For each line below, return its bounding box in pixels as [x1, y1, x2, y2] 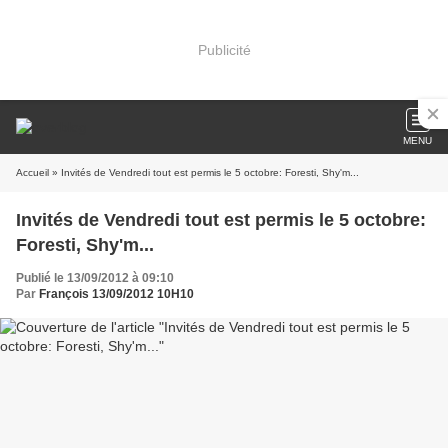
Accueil [16, 167, 49, 178]
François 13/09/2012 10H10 [39, 287, 194, 301]
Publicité [197, 41, 251, 58]
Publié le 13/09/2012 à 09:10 [16, 271, 174, 285]
